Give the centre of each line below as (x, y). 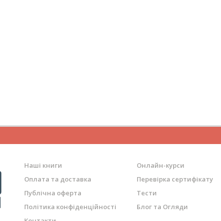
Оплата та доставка (57, 179)
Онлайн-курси (161, 166)
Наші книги (43, 166)
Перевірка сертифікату (175, 179)
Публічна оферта (53, 193)
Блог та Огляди (163, 207)
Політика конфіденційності (70, 207)
